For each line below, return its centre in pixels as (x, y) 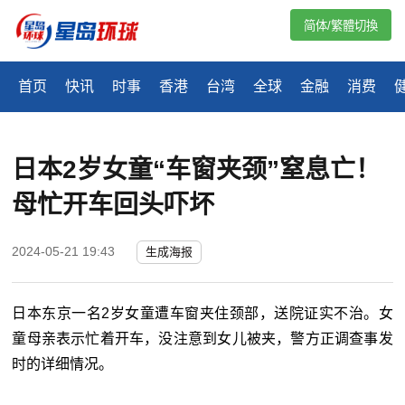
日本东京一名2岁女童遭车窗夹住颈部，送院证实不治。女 (202, 314)
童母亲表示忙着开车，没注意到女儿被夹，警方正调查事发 (202, 339)
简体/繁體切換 (341, 26)
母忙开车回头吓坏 (113, 205)
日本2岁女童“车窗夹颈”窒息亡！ (197, 170)
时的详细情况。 (63, 364)
